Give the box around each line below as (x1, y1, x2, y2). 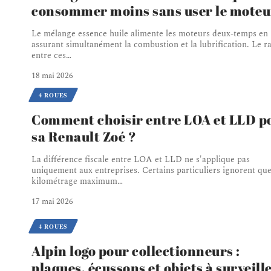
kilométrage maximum (31, 174, 117, 188)
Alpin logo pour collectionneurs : (31, 241, 240, 260)
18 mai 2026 (31, 69, 73, 82)
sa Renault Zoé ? (31, 127, 136, 145)
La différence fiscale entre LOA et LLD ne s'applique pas (31, 152, 250, 166)
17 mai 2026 (31, 195, 73, 207)
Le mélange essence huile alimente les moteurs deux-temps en (31, 27, 268, 40)
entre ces (31, 48, 66, 62)
